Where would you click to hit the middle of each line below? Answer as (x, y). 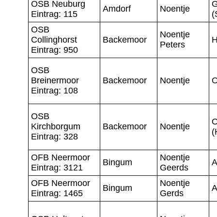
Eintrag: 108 (54, 90)
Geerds (174, 167)
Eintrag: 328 (54, 136)
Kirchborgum (56, 126)
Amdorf (117, 8)
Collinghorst (54, 39)
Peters (172, 44)
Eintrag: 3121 (57, 167)
